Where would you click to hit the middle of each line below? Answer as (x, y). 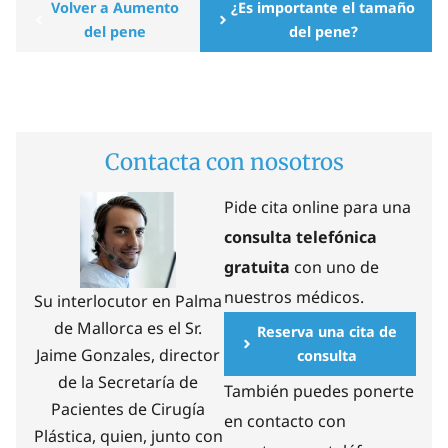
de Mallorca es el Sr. (128, 328)
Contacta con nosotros (224, 162)
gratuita (257, 267)
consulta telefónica (300, 237)
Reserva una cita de (327, 331)
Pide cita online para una (317, 207)
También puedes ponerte (319, 391)
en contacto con (285, 421)
